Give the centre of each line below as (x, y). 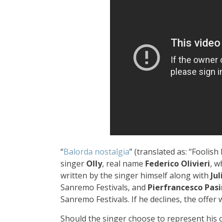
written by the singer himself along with (136, 175)
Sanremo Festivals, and (104, 187)
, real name (124, 163)
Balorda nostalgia (96, 151)
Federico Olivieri (178, 163)
